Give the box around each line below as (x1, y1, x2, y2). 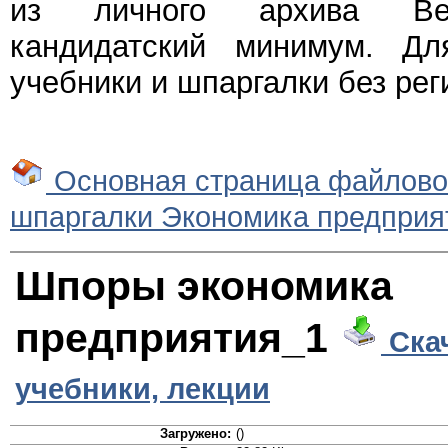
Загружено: (159, 426, 231, 442)
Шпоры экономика (15, 263, 393, 310)
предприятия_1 (15, 315, 339, 362)
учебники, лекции (15, 372, 270, 406)
